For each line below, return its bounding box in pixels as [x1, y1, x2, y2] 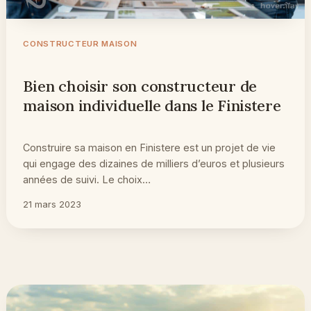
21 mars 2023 [23, 199, 82, 210]
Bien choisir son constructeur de [23, 76, 258, 96]
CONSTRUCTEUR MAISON [23, 39, 137, 49]
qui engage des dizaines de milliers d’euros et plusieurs [23, 158, 285, 170]
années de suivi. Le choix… [23, 174, 151, 186]
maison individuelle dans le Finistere [23, 96, 281, 116]
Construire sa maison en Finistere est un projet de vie [23, 142, 276, 154]
